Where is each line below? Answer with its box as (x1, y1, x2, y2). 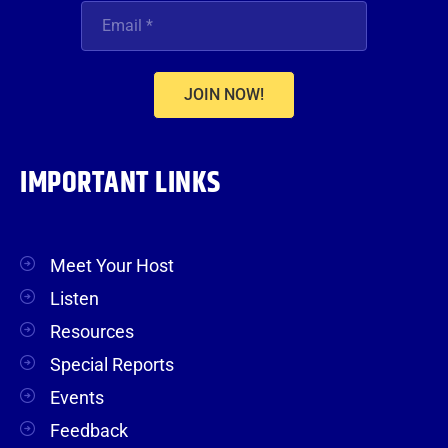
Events (50, 387, 104, 409)
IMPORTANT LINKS (20, 161, 221, 207)
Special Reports (50, 354, 174, 376)
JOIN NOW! (184, 85, 264, 105)
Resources (50, 321, 134, 343)
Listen (50, 288, 99, 310)
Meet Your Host (50, 255, 174, 277)
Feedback (50, 420, 128, 442)
